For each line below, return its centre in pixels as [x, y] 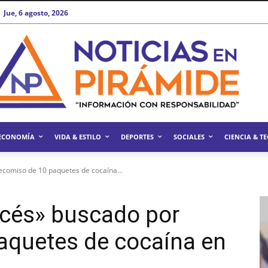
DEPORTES [137, 136]
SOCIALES [189, 136]
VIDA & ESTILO [78, 136]
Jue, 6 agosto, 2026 [36, 13]
